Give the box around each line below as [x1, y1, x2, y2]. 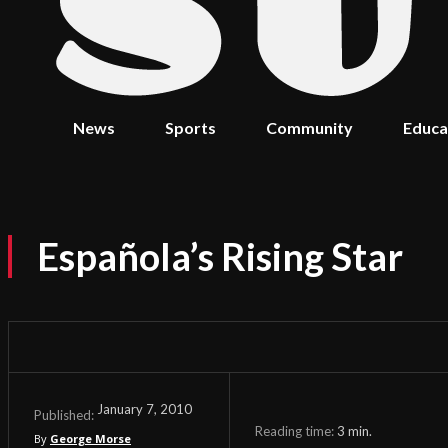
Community [266, 118, 353, 137]
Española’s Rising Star [37, 233, 403, 279]
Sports [165, 118, 216, 137]
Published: [34, 407, 94, 424]
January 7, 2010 [97, 400, 192, 417]
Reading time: [254, 422, 337, 439]
